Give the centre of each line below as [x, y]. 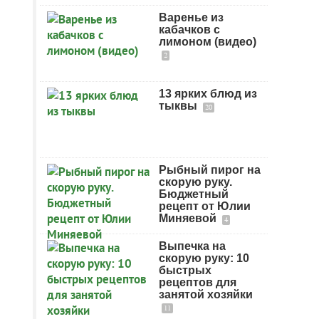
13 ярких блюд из [208, 94]
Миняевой [189, 218]
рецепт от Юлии [205, 206]
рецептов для [198, 282]
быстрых [185, 270]
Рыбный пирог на [210, 170]
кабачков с [189, 30]
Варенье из [191, 17]
